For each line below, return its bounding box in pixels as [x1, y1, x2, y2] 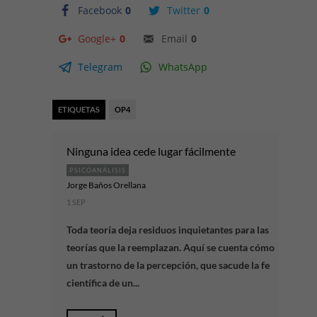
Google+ [78, 32, 116, 45]
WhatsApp [158, 60, 207, 74]
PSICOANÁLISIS [69, 166, 126, 174]
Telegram [78, 60, 122, 74]
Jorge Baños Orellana [67, 180, 146, 190]
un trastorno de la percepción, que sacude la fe [67, 259, 270, 271]
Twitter [167, 4, 200, 17]
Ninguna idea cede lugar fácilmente [67, 144, 236, 158]
